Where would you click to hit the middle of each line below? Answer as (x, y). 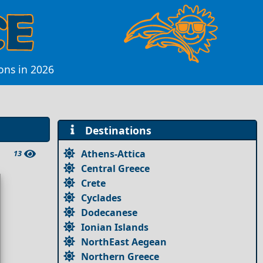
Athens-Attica (114, 154)
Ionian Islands (115, 227)
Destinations (115, 130)
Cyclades (102, 198)
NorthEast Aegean (124, 242)
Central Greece (116, 168)
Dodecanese (109, 212)
